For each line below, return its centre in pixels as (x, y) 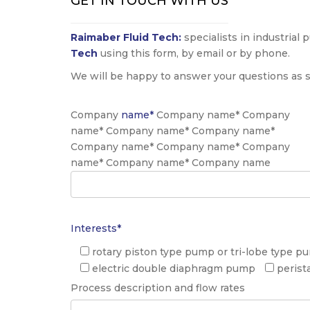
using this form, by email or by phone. (194, 53)
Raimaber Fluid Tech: (126, 37)
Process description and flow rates (158, 288)
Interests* (96, 228)
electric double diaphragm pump (174, 268)
